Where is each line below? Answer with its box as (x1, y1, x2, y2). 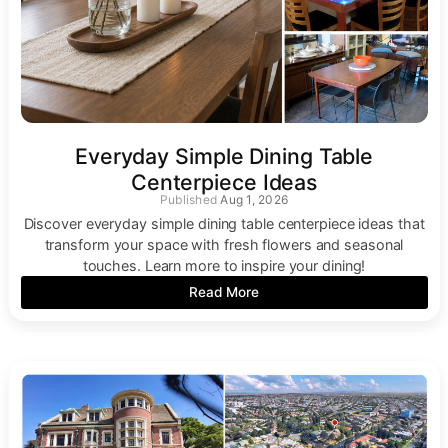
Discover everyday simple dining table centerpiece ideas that (23, 214, 425, 232)
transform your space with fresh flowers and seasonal (44, 235, 404, 253)
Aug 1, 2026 (220, 191, 288, 207)
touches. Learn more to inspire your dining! (82, 256, 366, 274)
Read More (188, 283, 260, 300)
